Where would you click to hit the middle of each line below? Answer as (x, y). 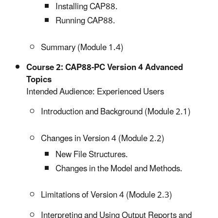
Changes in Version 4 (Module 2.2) (103, 138)
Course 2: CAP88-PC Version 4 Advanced (105, 68)
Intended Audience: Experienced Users (95, 92)
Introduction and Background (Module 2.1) (116, 112)
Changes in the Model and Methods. (119, 169)
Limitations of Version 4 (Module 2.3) (107, 195)
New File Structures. (92, 154)
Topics (39, 80)
